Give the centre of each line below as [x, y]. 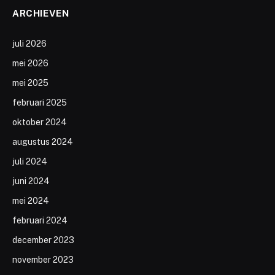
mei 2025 [30, 83]
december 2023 [43, 240]
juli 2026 [29, 44]
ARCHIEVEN [41, 14]
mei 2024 [31, 201]
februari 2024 [40, 221]
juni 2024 [31, 181]
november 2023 [43, 260]
